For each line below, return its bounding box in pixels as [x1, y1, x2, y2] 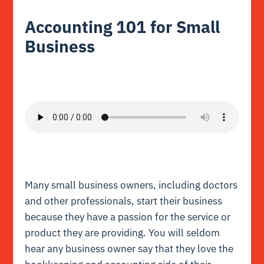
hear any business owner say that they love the [25, 242, 234, 256]
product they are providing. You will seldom [25, 226, 220, 240]
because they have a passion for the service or [25, 210, 231, 224]
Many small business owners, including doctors [25, 179, 238, 192]
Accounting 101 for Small [25, 16, 220, 38]
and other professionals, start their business [25, 194, 223, 208]
